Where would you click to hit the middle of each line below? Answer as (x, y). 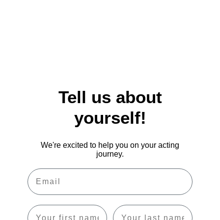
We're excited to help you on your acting (110, 145)
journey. (110, 154)
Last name (136, 208)
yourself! (110, 118)
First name (52, 208)
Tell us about (110, 97)
